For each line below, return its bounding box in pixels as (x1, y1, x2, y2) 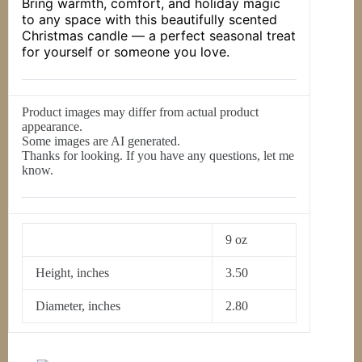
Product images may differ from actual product (22, 105, 259, 120)
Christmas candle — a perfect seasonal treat (22, 27, 297, 44)
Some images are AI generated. (22, 134, 181, 149)
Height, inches (36, 266, 110, 280)
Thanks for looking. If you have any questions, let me (22, 149, 295, 163)
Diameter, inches (36, 299, 121, 314)
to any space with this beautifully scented (22, 11, 278, 28)
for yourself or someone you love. (22, 44, 230, 61)
